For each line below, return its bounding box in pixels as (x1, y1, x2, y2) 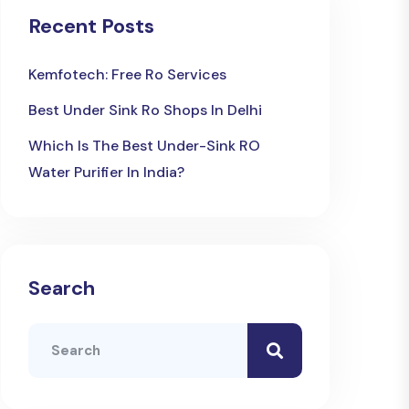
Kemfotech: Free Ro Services (28, 64, 226, 84)
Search (28, 274, 95, 301)
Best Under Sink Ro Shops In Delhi (28, 100, 262, 120)
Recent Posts (28, 12, 154, 39)
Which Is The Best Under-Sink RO (28, 135, 260, 155)
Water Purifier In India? (28, 162, 184, 182)
